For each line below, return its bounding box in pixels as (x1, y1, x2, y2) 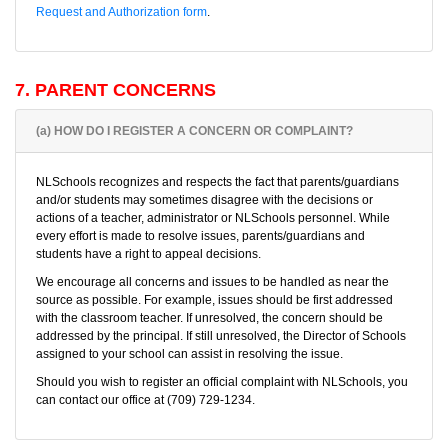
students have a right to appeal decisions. (36, 247, 261, 261)
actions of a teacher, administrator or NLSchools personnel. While (36, 211, 390, 225)
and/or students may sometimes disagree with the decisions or (36, 193, 373, 207)
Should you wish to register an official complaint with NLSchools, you (36, 375, 408, 389)
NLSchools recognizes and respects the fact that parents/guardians (36, 175, 399, 189)
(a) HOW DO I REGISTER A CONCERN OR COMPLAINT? (36, 124, 353, 138)
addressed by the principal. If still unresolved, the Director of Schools (36, 329, 406, 343)
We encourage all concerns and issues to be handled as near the (36, 275, 389, 289)
